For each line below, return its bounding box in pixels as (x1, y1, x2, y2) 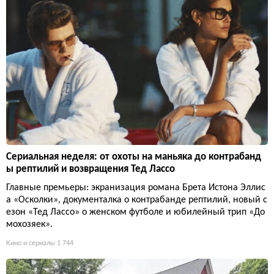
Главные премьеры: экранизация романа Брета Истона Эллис (6, 182, 265, 193)
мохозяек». (6, 219, 53, 229)
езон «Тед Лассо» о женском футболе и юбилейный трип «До (6, 207, 265, 217)
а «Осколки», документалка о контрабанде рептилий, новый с (6, 194, 267, 205)
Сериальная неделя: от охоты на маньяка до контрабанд (6, 151, 261, 162)
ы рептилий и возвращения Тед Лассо (6, 163, 175, 174)
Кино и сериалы (6, 239, 55, 247)
